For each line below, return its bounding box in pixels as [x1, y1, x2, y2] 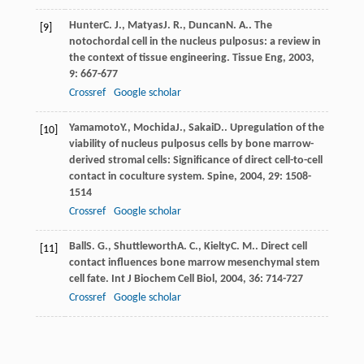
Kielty [203, 240, 231, 253]
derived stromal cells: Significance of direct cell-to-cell [68, 154, 323, 167]
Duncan [188, 19, 226, 32]
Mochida [132, 121, 175, 134]
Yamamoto [68, 121, 120, 134]
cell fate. [68, 272, 111, 285]
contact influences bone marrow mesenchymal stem [68, 256, 319, 269]
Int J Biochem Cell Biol [110, 272, 214, 285]
